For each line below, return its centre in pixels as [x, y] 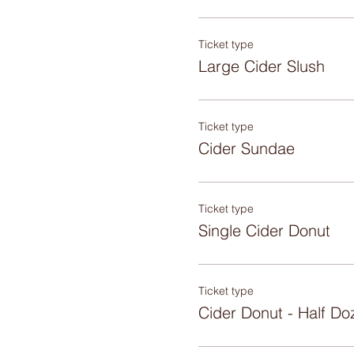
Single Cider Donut [264, 230]
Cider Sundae [246, 148]
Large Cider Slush [261, 66]
